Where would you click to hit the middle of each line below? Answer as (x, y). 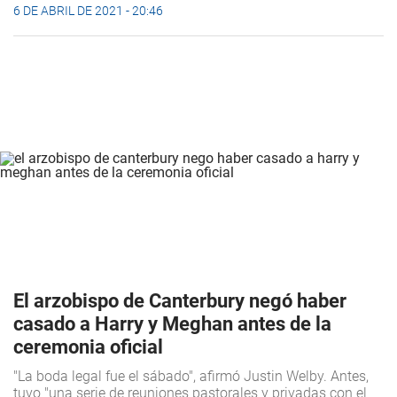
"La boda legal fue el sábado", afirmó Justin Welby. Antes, (191, 377)
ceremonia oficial (88, 347)
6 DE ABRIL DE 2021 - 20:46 (88, 11)
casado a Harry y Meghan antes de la (172, 324)
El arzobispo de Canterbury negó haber (180, 301)
